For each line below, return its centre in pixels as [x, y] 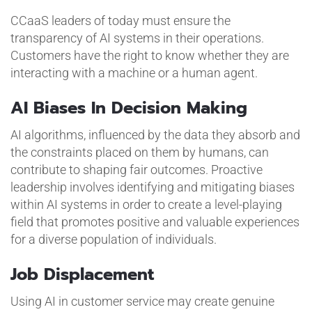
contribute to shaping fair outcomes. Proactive [136, 169]
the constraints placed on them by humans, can [139, 152]
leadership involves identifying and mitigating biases [152, 187]
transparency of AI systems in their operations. [137, 38]
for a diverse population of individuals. [113, 239]
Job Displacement [82, 274]
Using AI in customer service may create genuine [142, 301]
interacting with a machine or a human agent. [134, 72]
